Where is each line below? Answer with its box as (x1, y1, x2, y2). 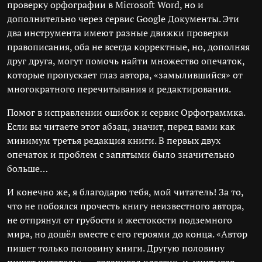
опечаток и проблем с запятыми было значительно (7, 148, 235, 161)
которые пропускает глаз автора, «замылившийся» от (7, 68, 243, 81)
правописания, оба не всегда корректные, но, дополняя (7, 40, 250, 53)
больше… (7, 162, 48, 175)
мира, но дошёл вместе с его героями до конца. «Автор (7, 227, 247, 240)
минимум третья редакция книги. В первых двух (7, 134, 220, 147)
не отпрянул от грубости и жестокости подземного (7, 213, 232, 226)
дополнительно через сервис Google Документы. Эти (7, 12, 239, 25)
